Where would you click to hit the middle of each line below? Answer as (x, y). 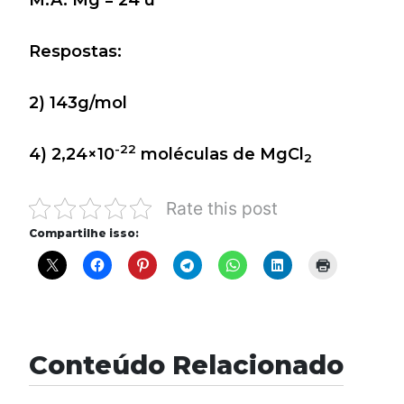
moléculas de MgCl (220, 154)
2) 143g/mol (78, 102)
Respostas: (75, 51)
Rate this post (222, 208)
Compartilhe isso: (84, 233)
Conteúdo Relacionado (186, 364)
